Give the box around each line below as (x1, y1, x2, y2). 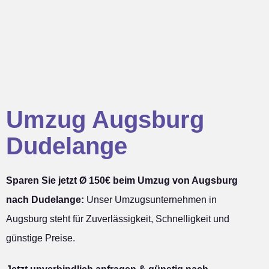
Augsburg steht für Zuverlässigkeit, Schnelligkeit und (6, 213, 229, 224)
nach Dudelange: (6, 194, 84, 205)
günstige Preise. (6, 232, 75, 243)
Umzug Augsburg (6, 106, 204, 133)
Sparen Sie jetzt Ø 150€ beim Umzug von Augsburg (6, 175, 238, 186)
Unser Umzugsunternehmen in (84, 194, 217, 205)
